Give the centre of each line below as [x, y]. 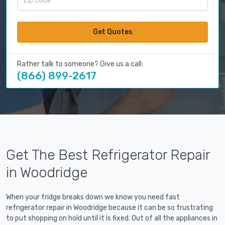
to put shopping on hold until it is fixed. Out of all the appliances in [112, 218]
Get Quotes [113, 32]
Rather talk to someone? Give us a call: [80, 64]
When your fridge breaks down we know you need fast [93, 197]
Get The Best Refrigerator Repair [108, 155]
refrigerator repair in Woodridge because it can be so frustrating [109, 208]
